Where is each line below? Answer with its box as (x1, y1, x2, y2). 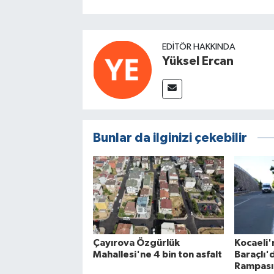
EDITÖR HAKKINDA (161, 42, 235, 51)
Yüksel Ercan (161, 54, 234, 67)
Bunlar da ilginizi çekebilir (92, 131, 247, 144)
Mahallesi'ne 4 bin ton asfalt (92, 249, 222, 259)
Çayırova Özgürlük (92, 237, 180, 248)
